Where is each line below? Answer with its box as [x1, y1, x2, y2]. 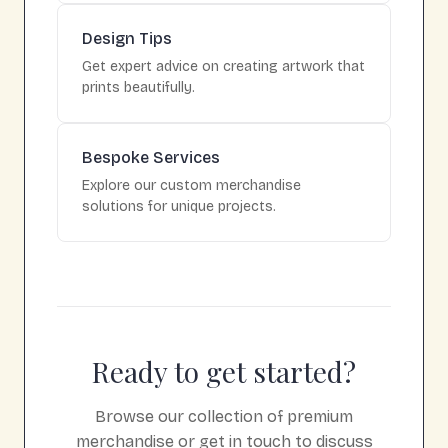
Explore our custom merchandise [82, 176, 301, 194]
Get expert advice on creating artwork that [82, 57, 365, 75]
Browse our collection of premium [95, 406, 353, 426]
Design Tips [82, 28, 172, 48]
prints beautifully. [82, 78, 195, 96]
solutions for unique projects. [82, 197, 276, 215]
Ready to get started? [92, 352, 356, 390]
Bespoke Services [82, 147, 220, 167]
